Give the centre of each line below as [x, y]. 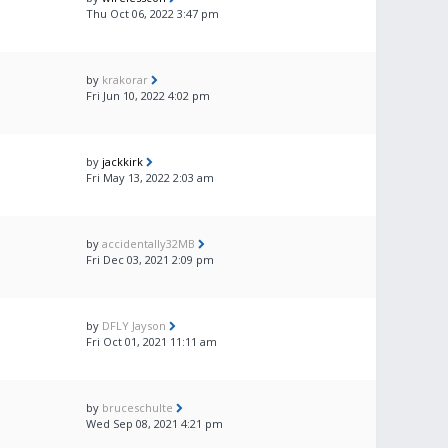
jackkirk [122, 161]
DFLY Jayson [134, 325]
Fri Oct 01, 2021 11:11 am [151, 341]
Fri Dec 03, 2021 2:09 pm [150, 259]
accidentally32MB [148, 243]
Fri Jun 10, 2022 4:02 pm [148, 95]
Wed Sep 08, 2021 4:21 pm [154, 423]
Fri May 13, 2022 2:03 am [150, 177]
